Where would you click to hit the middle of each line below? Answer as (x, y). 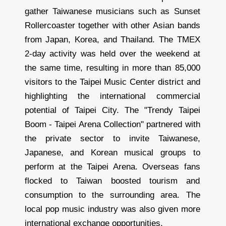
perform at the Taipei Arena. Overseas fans (112, 167)
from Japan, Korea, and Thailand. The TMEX (112, 40)
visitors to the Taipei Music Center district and (112, 82)
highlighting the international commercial (112, 96)
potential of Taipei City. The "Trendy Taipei (112, 110)
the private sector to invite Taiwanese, (112, 139)
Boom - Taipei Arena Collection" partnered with (112, 125)
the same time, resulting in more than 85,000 (112, 68)
